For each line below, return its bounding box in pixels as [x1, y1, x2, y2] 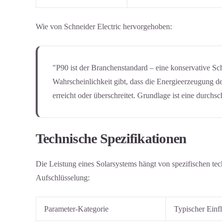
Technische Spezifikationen [36, 131, 187, 147]
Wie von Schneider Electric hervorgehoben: [36, 22, 172, 31]
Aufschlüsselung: [36, 173, 90, 182]
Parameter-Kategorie [44, 204, 109, 213]
